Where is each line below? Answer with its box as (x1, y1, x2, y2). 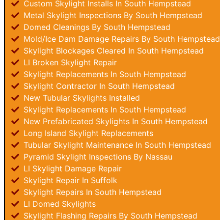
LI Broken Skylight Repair (21, 57, 117, 67)
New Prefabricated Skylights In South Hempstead (21, 116, 208, 126)
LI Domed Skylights (21, 199, 96, 209)
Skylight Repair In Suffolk (21, 175, 117, 185)
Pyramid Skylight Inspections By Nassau (21, 152, 172, 162)
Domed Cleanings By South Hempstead (21, 22, 170, 32)
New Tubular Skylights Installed (21, 93, 140, 103)
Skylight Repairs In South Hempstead (21, 187, 162, 197)
